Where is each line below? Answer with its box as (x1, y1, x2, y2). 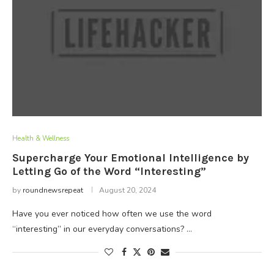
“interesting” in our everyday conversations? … (12, 223, 192, 235)
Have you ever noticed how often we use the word (12, 208, 212, 220)
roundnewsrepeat (23, 185, 83, 195)
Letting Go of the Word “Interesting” (12, 165, 206, 178)
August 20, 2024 (99, 185, 156, 195)
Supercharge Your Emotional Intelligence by (12, 151, 249, 165)
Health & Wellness (12, 134, 69, 143)
